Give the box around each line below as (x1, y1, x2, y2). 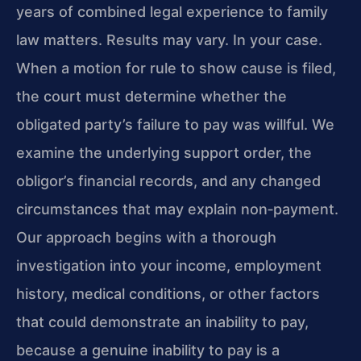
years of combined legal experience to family (16, 3, 328, 21)
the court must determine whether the (16, 88, 287, 106)
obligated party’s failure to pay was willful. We (16, 116, 334, 134)
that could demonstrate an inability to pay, (16, 313, 309, 331)
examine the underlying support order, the (16, 144, 312, 162)
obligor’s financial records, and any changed (16, 172, 321, 190)
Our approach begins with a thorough (16, 229, 276, 247)
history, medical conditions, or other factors (16, 285, 320, 303)
